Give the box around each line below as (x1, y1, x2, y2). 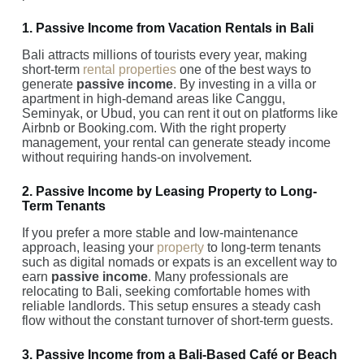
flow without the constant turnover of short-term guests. (21, 313, 333, 327)
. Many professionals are (147, 269, 288, 284)
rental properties (82, 62, 176, 76)
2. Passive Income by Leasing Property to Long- (21, 184, 317, 198)
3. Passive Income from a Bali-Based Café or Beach (21, 347, 337, 362)
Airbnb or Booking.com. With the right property (21, 120, 286, 135)
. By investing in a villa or (172, 76, 316, 91)
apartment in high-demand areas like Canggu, (21, 91, 285, 106)
